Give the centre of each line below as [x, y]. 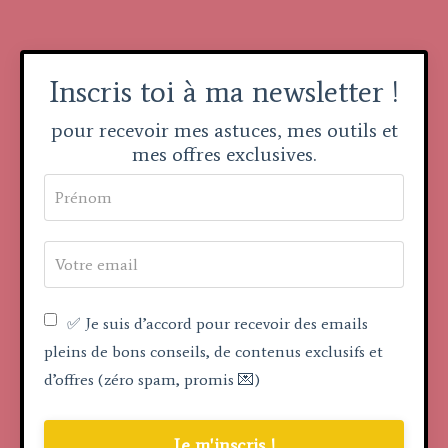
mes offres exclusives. [224, 154]
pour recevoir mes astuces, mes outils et [224, 130]
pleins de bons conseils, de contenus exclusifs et [213, 351]
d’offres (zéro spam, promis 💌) [152, 379]
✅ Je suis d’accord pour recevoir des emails [217, 323]
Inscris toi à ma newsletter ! [224, 91]
